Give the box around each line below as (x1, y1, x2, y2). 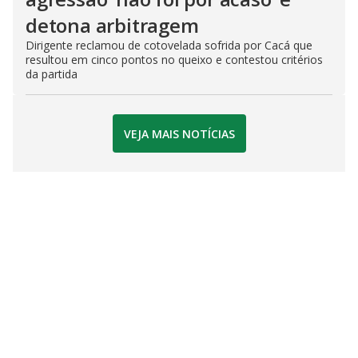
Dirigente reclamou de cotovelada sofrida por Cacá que (26, 38, 312, 54)
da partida (26, 66, 78, 82)
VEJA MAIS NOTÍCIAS (123, 125, 235, 141)
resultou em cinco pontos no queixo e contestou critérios (26, 52, 323, 68)
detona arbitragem (26, 12, 199, 39)
